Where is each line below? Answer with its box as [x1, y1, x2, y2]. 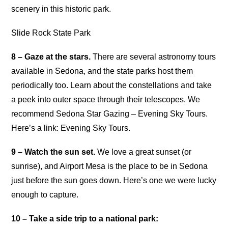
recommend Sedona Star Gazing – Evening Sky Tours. [11, 109, 208, 118]
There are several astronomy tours [91, 52, 216, 61]
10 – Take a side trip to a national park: [11, 214, 159, 223]
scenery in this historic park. [11, 4, 111, 13]
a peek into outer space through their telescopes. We [11, 95, 201, 104]
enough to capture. [11, 190, 79, 199]
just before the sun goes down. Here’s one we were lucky [11, 176, 217, 185]
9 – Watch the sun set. [11, 148, 96, 157]
